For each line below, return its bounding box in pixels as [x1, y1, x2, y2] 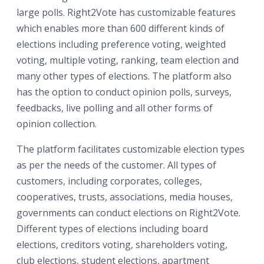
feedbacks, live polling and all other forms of [16, 101, 213, 114]
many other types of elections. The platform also [16, 69, 232, 82]
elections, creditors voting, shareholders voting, [16, 237, 227, 251]
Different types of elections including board [16, 222, 208, 235]
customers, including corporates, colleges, [16, 174, 202, 187]
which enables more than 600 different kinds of [16, 21, 225, 35]
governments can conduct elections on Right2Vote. [16, 206, 240, 219]
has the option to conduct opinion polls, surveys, [16, 85, 232, 98]
